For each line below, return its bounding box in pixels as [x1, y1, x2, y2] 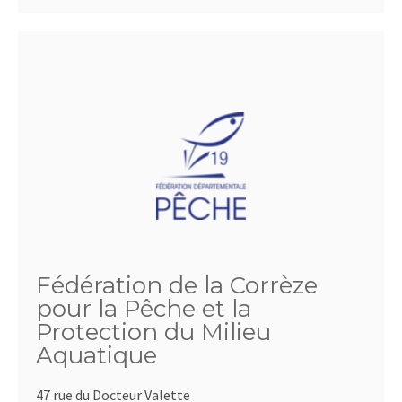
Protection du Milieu [36, 318, 271, 346]
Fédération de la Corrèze [36, 271, 318, 300]
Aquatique [36, 341, 157, 370]
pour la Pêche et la [36, 294, 251, 323]
